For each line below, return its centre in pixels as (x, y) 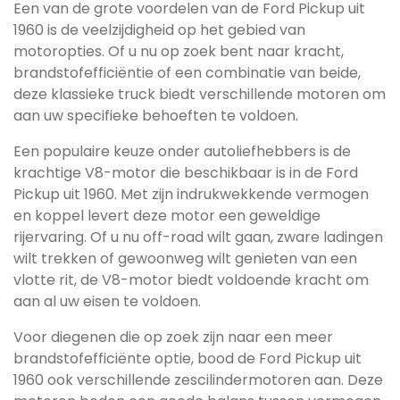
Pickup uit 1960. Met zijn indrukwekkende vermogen (191, 194)
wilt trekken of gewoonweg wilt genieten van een (185, 258)
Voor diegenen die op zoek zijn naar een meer (173, 337)
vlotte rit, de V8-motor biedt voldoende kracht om (191, 280)
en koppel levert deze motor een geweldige (167, 216)
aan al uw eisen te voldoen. (107, 301)
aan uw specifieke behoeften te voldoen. (156, 116)
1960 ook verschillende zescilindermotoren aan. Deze (198, 380)
